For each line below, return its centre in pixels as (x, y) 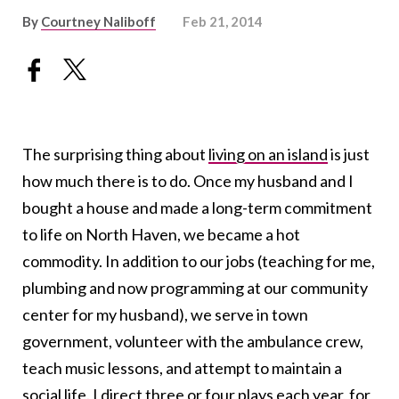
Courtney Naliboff (98, 21)
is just (349, 155)
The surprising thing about (115, 155)
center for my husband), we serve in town (165, 315)
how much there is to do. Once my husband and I (188, 181)
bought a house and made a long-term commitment (197, 208)
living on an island (268, 155)
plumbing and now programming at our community (195, 288)
